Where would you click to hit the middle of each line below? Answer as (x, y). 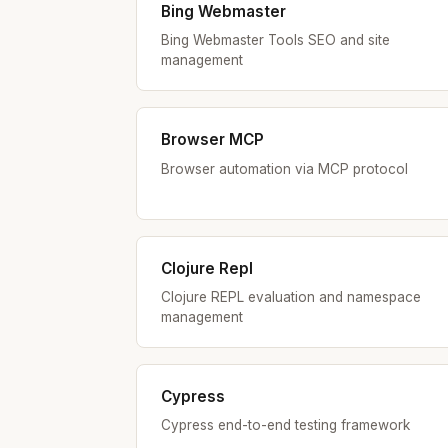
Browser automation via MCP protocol (284, 168)
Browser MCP (212, 140)
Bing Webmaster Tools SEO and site (275, 40)
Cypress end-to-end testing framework (285, 425)
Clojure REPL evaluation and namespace (291, 296)
